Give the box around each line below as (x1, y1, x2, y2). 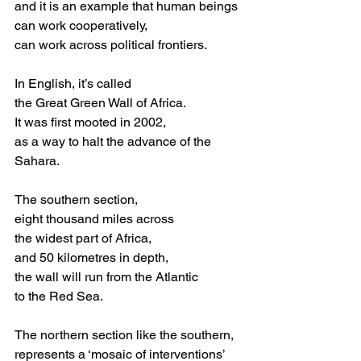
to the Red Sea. (15, 288, 106, 304)
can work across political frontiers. (15, 37, 207, 52)
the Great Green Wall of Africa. (15, 95, 186, 110)
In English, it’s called (15, 76, 131, 91)
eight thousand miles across (15, 211, 174, 226)
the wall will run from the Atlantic (15, 269, 198, 284)
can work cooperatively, (15, 18, 147, 33)
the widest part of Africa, (15, 230, 151, 246)
